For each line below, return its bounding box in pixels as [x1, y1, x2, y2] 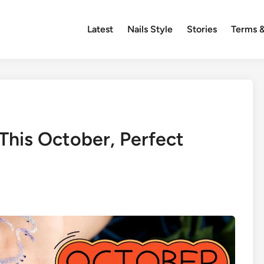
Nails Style [127, 24, 173, 35]
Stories [187, 24, 217, 35]
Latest [87, 24, 114, 35]
